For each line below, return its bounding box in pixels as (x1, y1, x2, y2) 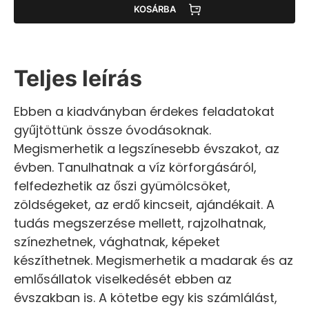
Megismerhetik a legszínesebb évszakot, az (14, 139, 279, 157)
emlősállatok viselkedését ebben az (14, 270, 232, 288)
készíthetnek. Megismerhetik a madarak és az (14, 251, 293, 269)
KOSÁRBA (133, 3, 176, 15)
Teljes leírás (14, 64, 142, 92)
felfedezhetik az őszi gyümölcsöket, (14, 177, 230, 195)
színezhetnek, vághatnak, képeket (14, 232, 220, 250)
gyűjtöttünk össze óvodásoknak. (14, 121, 211, 139)
